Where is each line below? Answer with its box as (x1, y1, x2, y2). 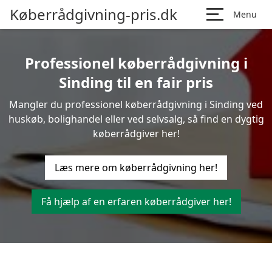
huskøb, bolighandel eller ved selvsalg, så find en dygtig (8, 112, 264, 126)
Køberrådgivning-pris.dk (10, 4, 177, 24)
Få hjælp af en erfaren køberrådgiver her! (41, 195, 231, 208)
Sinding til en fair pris (59, 72, 213, 92)
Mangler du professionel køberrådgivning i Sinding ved (9, 98, 263, 111)
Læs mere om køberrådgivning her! (55, 161, 217, 174)
